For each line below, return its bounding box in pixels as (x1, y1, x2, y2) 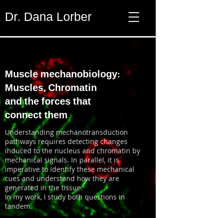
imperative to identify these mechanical (5, 164, 134, 174)
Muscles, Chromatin (5, 84, 97, 94)
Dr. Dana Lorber (5, 12, 91, 25)
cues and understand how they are (5, 174, 119, 183)
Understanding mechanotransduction (5, 127, 128, 137)
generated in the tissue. (5, 183, 83, 192)
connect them (5, 111, 68, 122)
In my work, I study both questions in (5, 192, 125, 201)
